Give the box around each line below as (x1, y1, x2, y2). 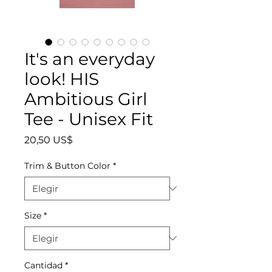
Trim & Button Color (24, 160, 110, 171)
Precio (72, 133, 103, 145)
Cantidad (24, 259, 63, 271)
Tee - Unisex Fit (24, 108, 153, 129)
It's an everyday (24, 48, 155, 69)
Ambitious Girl (24, 88, 148, 109)
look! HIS (24, 68, 99, 89)
